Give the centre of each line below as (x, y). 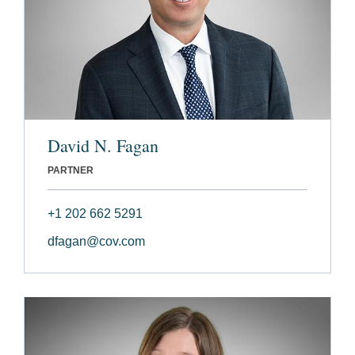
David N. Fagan (103, 145)
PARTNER (71, 170)
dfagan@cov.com (96, 241)
